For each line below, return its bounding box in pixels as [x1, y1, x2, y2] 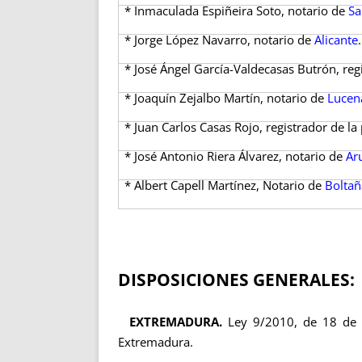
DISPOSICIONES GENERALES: [118, 267, 355, 292]
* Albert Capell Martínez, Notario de [124, 177, 326, 193]
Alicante [314, 32, 359, 48]
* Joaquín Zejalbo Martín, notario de [124, 90, 328, 106]
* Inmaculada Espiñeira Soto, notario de [124, 2, 349, 19]
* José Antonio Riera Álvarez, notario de [124, 148, 347, 164]
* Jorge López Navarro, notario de [124, 32, 315, 48]
